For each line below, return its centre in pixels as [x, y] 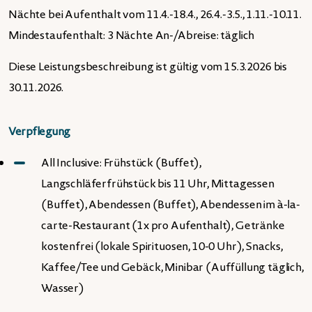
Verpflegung [39, 132]
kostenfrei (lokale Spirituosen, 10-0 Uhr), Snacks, [162, 247]
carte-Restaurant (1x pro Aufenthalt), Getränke [163, 226]
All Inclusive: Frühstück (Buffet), [121, 163]
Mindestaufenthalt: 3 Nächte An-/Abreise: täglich [132, 36]
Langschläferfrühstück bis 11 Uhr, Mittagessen [158, 184]
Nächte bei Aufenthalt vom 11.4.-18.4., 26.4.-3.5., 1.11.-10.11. [155, 15]
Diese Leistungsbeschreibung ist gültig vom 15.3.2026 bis [148, 67]
